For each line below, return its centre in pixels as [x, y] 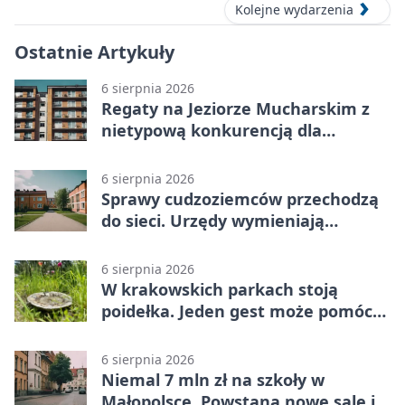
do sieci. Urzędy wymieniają [213, 221]
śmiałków [140, 152]
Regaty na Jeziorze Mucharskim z [235, 109]
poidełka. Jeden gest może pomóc [237, 311]
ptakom [133, 333]
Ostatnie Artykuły [94, 52]
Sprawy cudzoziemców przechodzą [240, 199]
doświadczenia [160, 243]
